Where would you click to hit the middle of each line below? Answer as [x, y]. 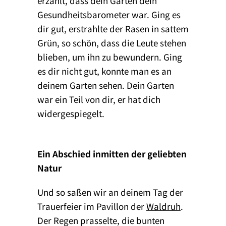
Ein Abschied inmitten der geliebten [112, 153]
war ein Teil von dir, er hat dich [99, 99]
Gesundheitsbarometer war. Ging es [109, 14]
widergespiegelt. [71, 113]
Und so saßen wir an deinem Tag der [110, 192]
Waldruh [163, 206]
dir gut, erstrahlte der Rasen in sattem [113, 28]
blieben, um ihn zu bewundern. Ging [110, 56]
